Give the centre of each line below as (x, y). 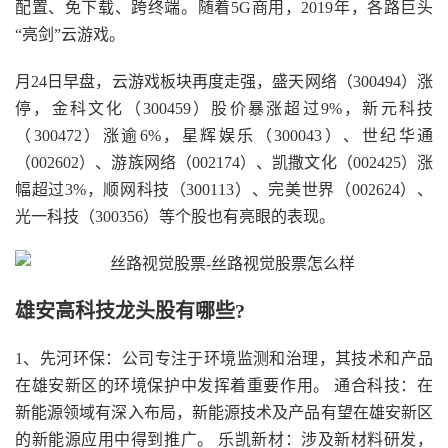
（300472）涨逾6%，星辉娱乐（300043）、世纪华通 (224, 135)
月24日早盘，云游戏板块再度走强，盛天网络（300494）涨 (224, 81)
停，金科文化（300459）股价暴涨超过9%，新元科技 (224, 108)
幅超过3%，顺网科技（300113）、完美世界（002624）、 (224, 189)
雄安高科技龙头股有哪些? (130, 311)
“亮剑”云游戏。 (70, 34)
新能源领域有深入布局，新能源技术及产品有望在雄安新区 (224, 412)
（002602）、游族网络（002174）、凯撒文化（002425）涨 (224, 162)
